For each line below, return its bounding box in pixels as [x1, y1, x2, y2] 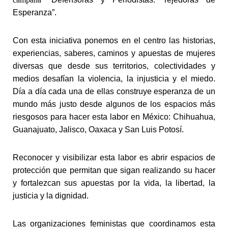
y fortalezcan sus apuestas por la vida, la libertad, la [13, 178, 215, 187]
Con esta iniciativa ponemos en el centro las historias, [13, 36, 215, 45]
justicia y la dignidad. [13, 191, 89, 200]
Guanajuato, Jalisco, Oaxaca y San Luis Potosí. [13, 125, 184, 134]
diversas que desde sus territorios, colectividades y [13, 61, 215, 70]
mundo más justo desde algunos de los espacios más [13, 99, 215, 108]
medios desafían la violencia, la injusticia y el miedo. [13, 74, 215, 83]
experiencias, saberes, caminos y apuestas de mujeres [13, 48, 215, 58]
